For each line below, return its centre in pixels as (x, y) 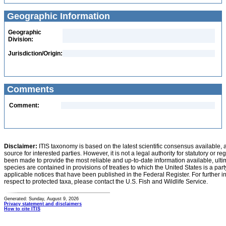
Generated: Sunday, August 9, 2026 (41, 199)
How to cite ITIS (22, 209)
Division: (21, 39)
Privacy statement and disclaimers (43, 204)
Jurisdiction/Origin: (35, 53)
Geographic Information (57, 16)
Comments (29, 89)
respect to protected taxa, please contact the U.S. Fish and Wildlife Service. (106, 182)
